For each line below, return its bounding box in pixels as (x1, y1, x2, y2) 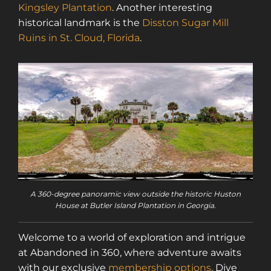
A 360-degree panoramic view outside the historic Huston (30, 189, 241, 199)
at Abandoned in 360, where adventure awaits (18, 247, 241, 259)
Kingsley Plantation (18, 1, 112, 13)
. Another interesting (112, 1, 212, 13)
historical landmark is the (18, 16, 142, 28)
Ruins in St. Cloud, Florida (18, 31, 140, 44)
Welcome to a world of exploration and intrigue (18, 232, 246, 244)
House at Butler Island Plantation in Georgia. (55, 201, 216, 211)
